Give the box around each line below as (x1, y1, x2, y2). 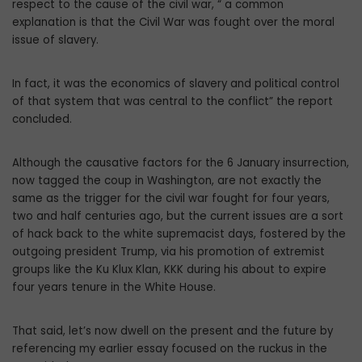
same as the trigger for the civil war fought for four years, (12, 191, 330, 207)
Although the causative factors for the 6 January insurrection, (12, 155, 349, 171)
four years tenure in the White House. (12, 280, 216, 296)
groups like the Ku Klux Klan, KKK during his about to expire (12, 262, 326, 278)
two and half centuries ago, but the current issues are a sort (12, 208, 343, 225)
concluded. (12, 112, 72, 128)
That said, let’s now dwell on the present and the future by (12, 323, 333, 339)
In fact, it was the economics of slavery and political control (12, 76, 339, 92)
